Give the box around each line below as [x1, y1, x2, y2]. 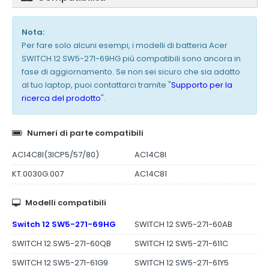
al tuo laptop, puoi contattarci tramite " [22, 79, 171, 91]
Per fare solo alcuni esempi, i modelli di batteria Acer [22, 40, 228, 52]
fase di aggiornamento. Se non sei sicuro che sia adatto [22, 66, 240, 78]
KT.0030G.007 [12, 168, 64, 180]
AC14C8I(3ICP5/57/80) [12, 149, 99, 161]
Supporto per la [171, 79, 232, 91]
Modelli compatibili [25, 197, 106, 209]
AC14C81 [134, 168, 167, 180]
